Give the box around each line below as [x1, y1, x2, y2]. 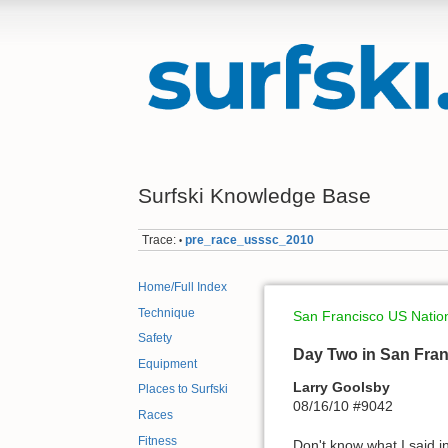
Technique [138, 305, 195, 320]
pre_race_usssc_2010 [185, 232, 315, 247]
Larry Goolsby [293, 378, 390, 395]
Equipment [138, 356, 197, 371]
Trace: [142, 232, 177, 247]
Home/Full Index [138, 280, 227, 295]
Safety [138, 331, 172, 346]
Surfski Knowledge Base [138, 183, 371, 207]
